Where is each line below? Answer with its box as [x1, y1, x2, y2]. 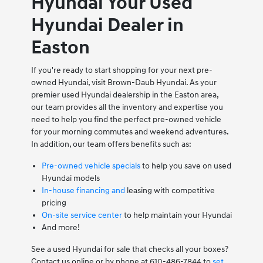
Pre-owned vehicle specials [41, 160, 140, 171]
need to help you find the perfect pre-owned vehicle [31, 114, 221, 124]
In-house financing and [41, 185, 125, 195]
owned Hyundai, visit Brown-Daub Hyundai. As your [31, 77, 217, 87]
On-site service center [41, 210, 122, 220]
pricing [41, 197, 66, 208]
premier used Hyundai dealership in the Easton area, [31, 89, 218, 100]
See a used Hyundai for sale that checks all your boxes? [31, 244, 228, 254]
